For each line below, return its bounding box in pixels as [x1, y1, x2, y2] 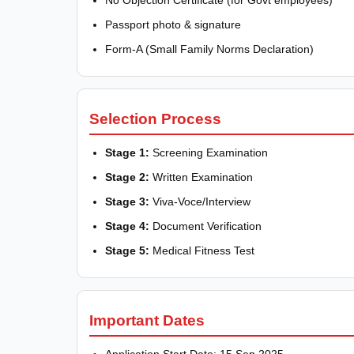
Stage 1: [105, 146, 149, 160]
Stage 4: [105, 220, 149, 233]
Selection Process [89, 111, 221, 128]
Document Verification [149, 220, 262, 233]
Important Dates [89, 312, 205, 330]
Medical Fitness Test [149, 244, 254, 258]
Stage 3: [105, 195, 149, 209]
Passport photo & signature [105, 18, 241, 32]
